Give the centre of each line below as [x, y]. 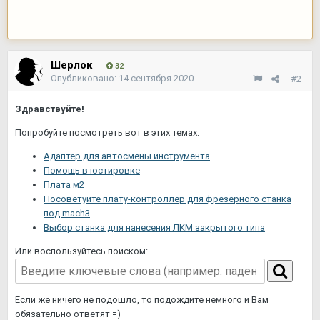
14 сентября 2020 [156, 78]
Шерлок [71, 65]
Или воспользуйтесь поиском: [81, 251]
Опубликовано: [85, 78]
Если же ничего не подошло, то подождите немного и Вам [142, 300]
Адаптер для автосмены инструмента [127, 156]
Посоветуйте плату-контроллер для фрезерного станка [167, 199]
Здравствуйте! [50, 109]
